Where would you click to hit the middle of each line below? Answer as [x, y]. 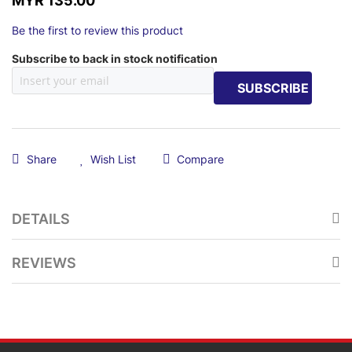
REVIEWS [44, 263]
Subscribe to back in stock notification [115, 59]
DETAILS [41, 219]
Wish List [113, 159]
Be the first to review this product [97, 30]
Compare [200, 159]
